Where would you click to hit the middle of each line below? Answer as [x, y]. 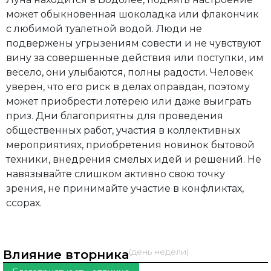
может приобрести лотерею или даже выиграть [129, 102]
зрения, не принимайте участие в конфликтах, [125, 189]
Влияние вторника [66, 255]
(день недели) [159, 252]
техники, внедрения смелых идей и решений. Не [134, 160]
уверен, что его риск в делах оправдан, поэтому [128, 87]
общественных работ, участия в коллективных [123, 131]
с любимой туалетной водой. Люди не [104, 29]
